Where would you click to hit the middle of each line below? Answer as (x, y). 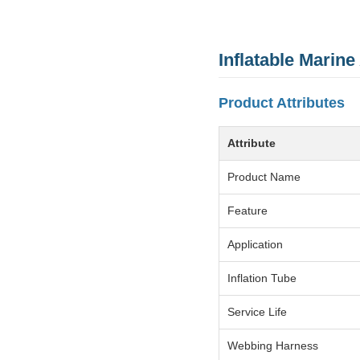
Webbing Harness (273, 346)
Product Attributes (282, 103)
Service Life (257, 312)
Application (255, 245)
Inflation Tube (262, 278)
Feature (247, 211)
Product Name (264, 177)
